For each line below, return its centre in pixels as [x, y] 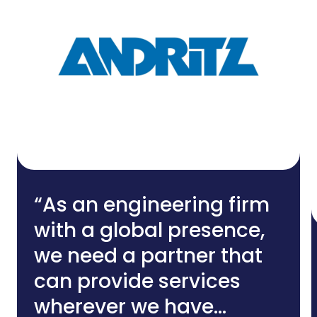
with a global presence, [149, 231]
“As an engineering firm [152, 205]
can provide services [137, 282]
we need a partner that [148, 256]
